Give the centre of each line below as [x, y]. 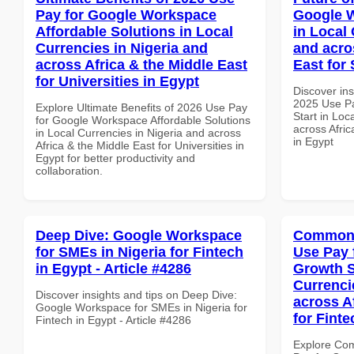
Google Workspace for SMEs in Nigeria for [141, 307]
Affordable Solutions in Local [134, 31]
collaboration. [69, 170]
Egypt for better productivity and [115, 158]
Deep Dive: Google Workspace [139, 235]
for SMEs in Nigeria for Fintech [139, 252]
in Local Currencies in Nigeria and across [138, 132]
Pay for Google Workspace [126, 15]
